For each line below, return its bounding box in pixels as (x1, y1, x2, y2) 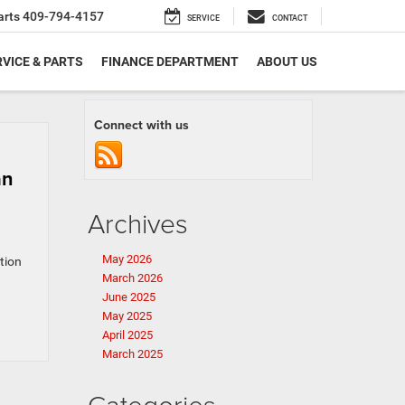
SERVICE (187, 14, 220, 24)
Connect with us (94, 116, 189, 134)
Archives (88, 204, 188, 241)
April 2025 (102, 328, 153, 342)
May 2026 (102, 252, 152, 266)
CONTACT (272, 14, 307, 24)
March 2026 (102, 271, 163, 285)
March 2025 (102, 347, 163, 361)
